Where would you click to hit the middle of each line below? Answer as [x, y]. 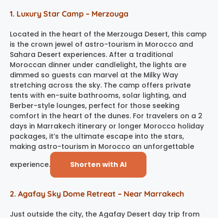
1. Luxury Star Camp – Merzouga [69, 13]
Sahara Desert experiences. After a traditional [91, 54]
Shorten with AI [98, 164]
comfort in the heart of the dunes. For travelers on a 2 [106, 116]
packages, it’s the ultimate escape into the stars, [97, 136]
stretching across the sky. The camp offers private [100, 85]
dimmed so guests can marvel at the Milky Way [94, 75]
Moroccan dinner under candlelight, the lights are [98, 64]
